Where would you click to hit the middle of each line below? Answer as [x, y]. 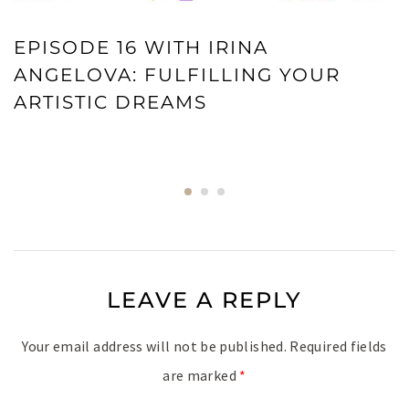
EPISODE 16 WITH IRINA [141, 47]
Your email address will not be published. [154, 346]
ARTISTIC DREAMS [110, 102]
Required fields [338, 346]
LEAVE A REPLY [204, 299]
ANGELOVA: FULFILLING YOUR [177, 74]
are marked [201, 375]
